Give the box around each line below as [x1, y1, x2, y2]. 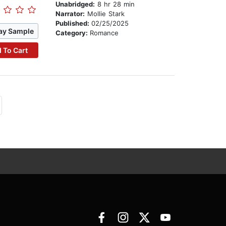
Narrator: [55, 10, 85, 18]
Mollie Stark [85, 10, 125, 18]
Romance [90, 29, 119, 37]
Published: [55, 19, 92, 28]
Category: [55, 29, 90, 37]
